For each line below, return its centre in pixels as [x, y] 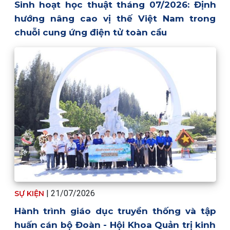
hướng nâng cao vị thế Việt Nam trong [115, 18]
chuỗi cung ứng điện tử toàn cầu [90, 32]
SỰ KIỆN [30, 193]
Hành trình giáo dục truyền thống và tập [115, 211]
